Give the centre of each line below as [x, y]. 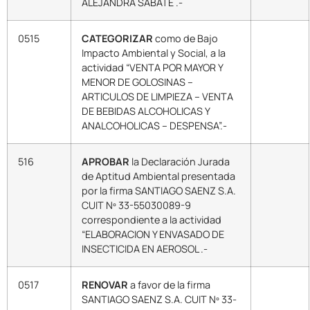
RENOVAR [105, 284]
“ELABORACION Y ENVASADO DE [153, 234]
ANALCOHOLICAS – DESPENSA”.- [154, 125]
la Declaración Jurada [180, 161]
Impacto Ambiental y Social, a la [154, 53]
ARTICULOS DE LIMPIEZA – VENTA [157, 96]
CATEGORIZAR [117, 38]
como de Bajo [185, 38]
